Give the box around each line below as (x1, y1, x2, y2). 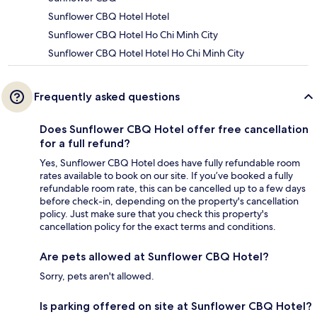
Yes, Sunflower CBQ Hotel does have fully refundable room (40, 156, 300, 170)
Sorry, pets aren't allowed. (40, 270, 154, 283)
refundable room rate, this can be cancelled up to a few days (40, 182, 306, 195)
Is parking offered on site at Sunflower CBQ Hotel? (40, 299, 312, 313)
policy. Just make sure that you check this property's (40, 207, 268, 221)
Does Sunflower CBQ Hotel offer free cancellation (40, 122, 309, 137)
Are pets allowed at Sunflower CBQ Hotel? (40, 250, 269, 264)
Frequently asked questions (34, 90, 180, 104)
